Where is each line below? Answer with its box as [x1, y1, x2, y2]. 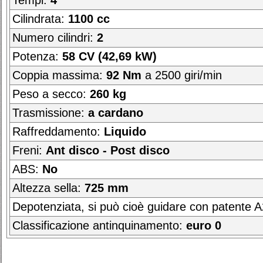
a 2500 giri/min [141, 69, 222, 82]
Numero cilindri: [12, 31, 97, 44]
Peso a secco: [12, 87, 90, 100]
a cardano [88, 106, 143, 119]
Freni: [12, 144, 46, 157]
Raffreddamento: [12, 125, 104, 138]
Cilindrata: [12, 12, 68, 25]
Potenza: [12, 50, 62, 63]
